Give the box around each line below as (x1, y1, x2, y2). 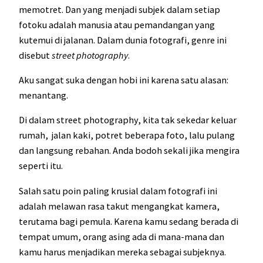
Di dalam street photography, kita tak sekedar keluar (19, 114, 237, 126)
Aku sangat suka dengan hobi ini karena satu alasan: (19, 74, 228, 86)
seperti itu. (19, 160, 65, 172)
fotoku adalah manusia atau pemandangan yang (19, 18, 215, 31)
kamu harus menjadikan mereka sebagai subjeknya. (19, 245, 226, 258)
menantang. (19, 89, 68, 102)
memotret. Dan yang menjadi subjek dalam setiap (19, 3, 220, 15)
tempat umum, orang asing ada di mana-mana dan (19, 230, 224, 242)
